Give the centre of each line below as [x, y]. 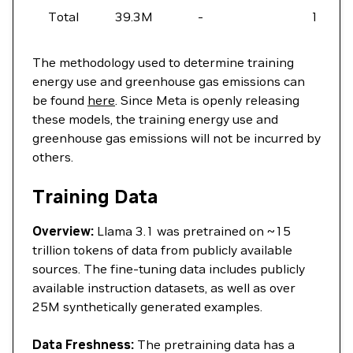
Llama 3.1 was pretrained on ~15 [192, 231]
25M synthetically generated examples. [147, 307]
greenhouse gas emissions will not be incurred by [176, 138]
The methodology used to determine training [163, 62]
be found [60, 100]
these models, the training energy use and [155, 119]
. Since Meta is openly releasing [207, 100]
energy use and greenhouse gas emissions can [169, 81]
